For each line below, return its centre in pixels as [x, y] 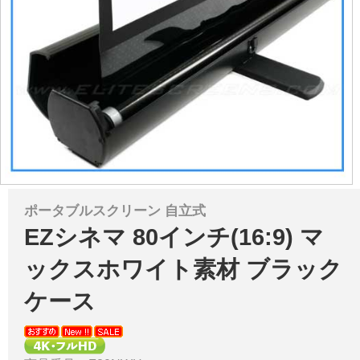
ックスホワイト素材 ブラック [183, 270]
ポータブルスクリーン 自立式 [115, 211]
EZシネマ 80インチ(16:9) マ [174, 237]
